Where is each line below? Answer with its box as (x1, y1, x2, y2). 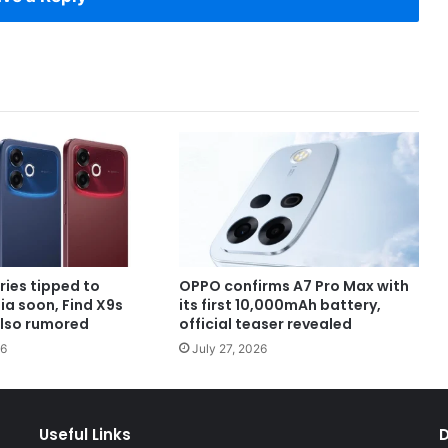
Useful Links (38, 424, 131, 446)
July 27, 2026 (191, 341, 267, 357)
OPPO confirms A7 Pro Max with (178, 276, 409, 297)
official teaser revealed (178, 314, 352, 335)
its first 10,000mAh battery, (178, 295, 381, 316)
